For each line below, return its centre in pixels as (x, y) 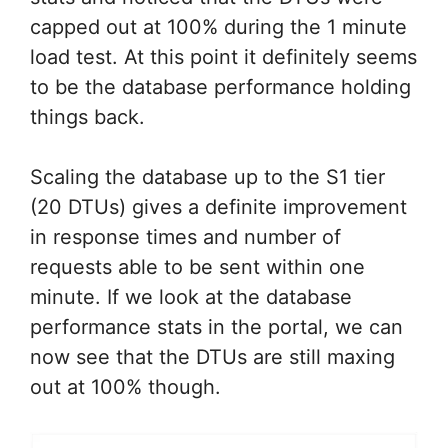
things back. (87, 117)
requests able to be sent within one (197, 267)
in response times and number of (185, 237)
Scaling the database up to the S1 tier (207, 177)
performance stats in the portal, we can (216, 327)
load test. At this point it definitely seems (223, 57)
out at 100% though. (125, 387)
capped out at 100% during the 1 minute (218, 27)
